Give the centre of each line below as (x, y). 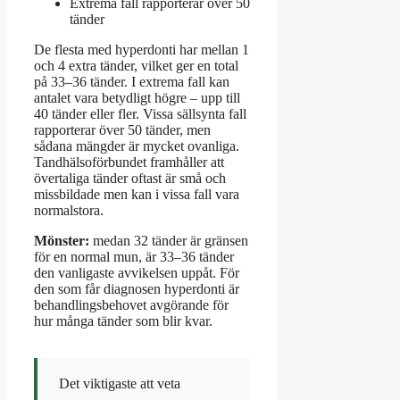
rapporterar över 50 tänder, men (122, 129)
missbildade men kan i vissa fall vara (137, 194)
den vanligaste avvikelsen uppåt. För (137, 272)
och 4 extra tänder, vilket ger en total (136, 65)
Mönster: (62, 240)
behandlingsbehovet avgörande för (131, 304)
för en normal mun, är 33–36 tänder (134, 256)
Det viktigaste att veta (120, 383)
